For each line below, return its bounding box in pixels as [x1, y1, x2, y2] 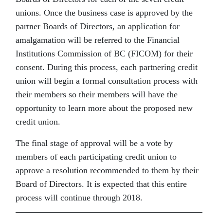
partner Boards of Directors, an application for [16, 21, 180, 32]
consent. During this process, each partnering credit [16, 62, 198, 73]
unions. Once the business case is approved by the [16, 8, 193, 18]
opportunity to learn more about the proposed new [16, 103, 193, 113]
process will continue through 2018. [16, 193, 143, 203]
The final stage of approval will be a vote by [16, 138, 173, 148]
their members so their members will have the [16, 90, 178, 100]
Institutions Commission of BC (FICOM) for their [16, 49, 193, 59]
